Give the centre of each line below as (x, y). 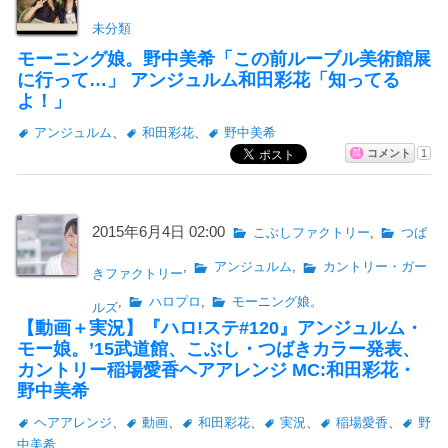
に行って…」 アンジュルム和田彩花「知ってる (208, 80)
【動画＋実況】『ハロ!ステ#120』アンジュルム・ (219, 328)
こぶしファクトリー (311, 232)
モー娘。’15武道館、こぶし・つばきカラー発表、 (218, 349)
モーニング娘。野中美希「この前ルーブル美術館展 (223, 59)
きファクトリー (137, 273)
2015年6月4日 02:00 (158, 231)
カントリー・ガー (374, 267)
